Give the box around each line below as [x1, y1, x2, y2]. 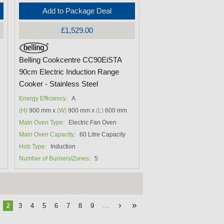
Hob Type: [19, 143, 47, 150]
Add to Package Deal [42, 6, 112, 15]
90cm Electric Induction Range [19, 68, 119, 76]
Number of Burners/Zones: [19, 155, 91, 162]
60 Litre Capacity [79, 131, 126, 138]
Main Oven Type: [19, 119, 65, 126]
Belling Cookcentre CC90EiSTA [19, 56, 122, 64]
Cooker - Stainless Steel [19, 80, 98, 88]
